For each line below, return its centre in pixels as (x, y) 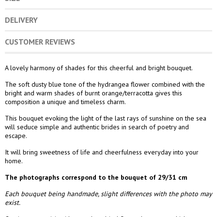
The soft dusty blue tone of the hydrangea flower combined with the (105, 84)
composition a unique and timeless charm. (65, 101)
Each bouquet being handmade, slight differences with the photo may (108, 194)
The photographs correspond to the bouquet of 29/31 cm (96, 177)
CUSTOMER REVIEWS (40, 41)
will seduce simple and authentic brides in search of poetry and (97, 127)
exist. (13, 202)
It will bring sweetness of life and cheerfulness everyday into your (102, 152)
